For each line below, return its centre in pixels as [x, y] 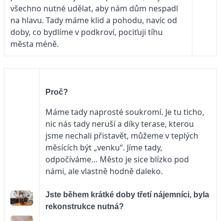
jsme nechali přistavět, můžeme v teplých [122, 135]
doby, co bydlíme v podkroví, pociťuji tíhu [87, 32]
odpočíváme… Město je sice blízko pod [117, 159]
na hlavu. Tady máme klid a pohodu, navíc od [94, 20]
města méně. [36, 44]
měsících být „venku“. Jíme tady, [104, 147]
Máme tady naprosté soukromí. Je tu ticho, [125, 112]
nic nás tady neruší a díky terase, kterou [120, 124]
